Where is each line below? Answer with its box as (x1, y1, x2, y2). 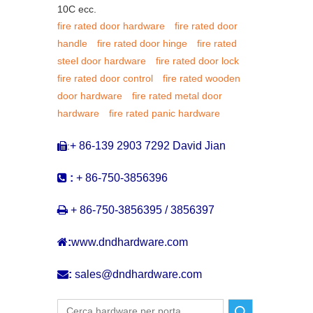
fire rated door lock (156, 54, 239, 66)
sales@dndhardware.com (75, 268, 202, 280)
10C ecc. (57, 3, 96, 15)
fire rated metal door (132, 89, 222, 101)
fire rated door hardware (57, 20, 165, 31)
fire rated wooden (163, 72, 240, 84)
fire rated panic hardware (109, 107, 220, 119)
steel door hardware (57, 54, 146, 66)
